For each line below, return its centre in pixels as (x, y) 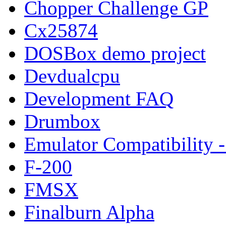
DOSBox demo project (115, 53)
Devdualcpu (72, 76)
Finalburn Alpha (89, 212)
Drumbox (62, 121)
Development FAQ (99, 98)
